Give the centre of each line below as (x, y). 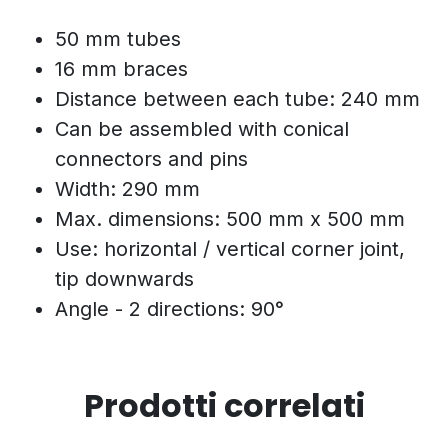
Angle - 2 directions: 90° (169, 308)
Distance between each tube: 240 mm (237, 98)
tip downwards (124, 278)
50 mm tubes (118, 38)
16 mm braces (121, 68)
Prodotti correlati (224, 405)
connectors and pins (151, 158)
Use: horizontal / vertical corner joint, (230, 248)
